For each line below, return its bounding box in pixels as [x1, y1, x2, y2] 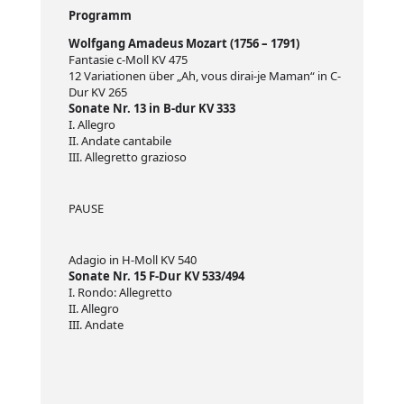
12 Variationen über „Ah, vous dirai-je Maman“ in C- [68, 68, 341, 84]
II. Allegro [68, 300, 119, 317]
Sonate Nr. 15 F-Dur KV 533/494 [68, 268, 244, 284]
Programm [68, 7, 132, 23]
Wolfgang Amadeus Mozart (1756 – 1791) [68, 35, 299, 51]
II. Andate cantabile [68, 133, 171, 149]
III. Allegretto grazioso [68, 149, 187, 165]
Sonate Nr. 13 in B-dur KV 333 [68, 100, 235, 116]
